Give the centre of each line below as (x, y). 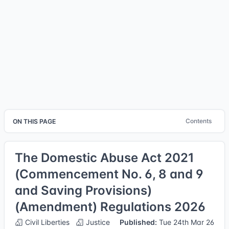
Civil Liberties (46, 222)
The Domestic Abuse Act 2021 (105, 158)
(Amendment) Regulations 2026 (110, 207)
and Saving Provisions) (83, 190)
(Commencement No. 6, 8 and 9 (109, 174)
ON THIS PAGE (34, 121)
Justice (97, 222)
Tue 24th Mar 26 (186, 222)
